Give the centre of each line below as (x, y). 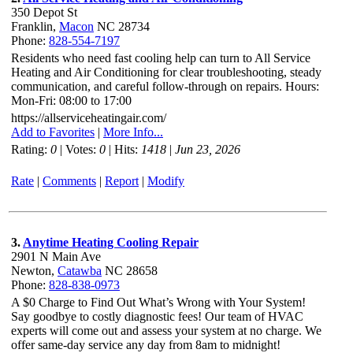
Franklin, (35, 26)
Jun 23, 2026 (208, 149)
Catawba (80, 270)
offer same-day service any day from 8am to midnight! (146, 344)
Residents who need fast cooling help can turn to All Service (161, 58)
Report (122, 180)
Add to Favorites (53, 132)
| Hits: (123, 149)
